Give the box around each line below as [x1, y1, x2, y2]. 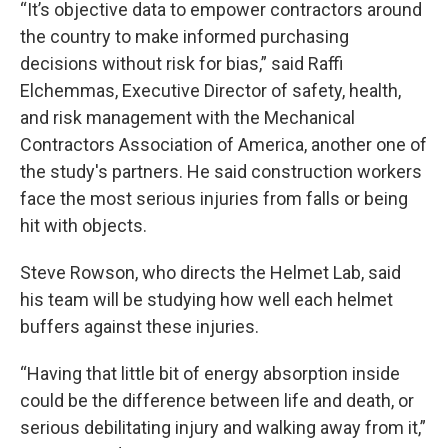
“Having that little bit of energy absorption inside [20, 363, 400, 384]
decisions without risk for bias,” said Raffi [20, 53, 343, 74]
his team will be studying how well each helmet [20, 289, 393, 310]
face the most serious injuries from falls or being [20, 188, 408, 209]
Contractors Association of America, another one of [20, 134, 427, 155]
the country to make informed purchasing [20, 26, 349, 47]
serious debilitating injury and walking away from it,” [20, 417, 426, 438]
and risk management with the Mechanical [20, 107, 355, 128]
